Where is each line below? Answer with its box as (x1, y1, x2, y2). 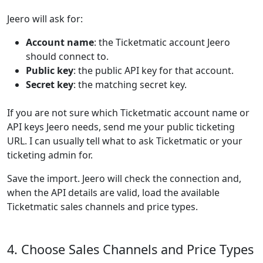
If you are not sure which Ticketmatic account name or (7, 106, 249, 119)
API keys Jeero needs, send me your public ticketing (7, 120, 235, 133)
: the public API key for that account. (73, 64, 234, 77)
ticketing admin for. (7, 149, 93, 161)
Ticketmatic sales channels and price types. (7, 200, 198, 213)
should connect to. (26, 50, 109, 63)
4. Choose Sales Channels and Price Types (7, 241, 254, 258)
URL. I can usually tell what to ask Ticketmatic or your (7, 134, 242, 147)
